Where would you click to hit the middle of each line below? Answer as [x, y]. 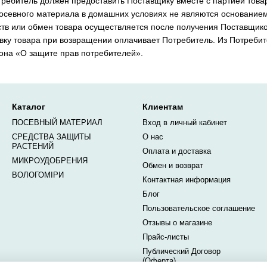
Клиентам [163, 107]
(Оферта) [159, 261]
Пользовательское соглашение [199, 208]
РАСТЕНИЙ [33, 146]
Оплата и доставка [177, 151]
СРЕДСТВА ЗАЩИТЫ [52, 137]
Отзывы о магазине [177, 223]
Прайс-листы [166, 237]
